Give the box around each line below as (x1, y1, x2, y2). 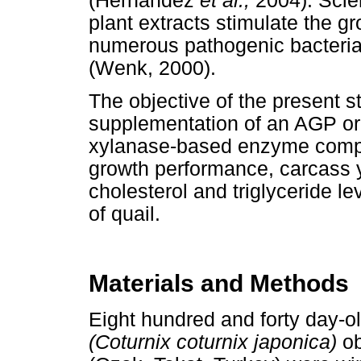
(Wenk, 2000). (89, 56, 216, 79)
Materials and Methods (89, 270, 349, 297)
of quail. (89, 203, 160, 226)
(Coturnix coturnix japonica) (89, 330, 337, 353)
